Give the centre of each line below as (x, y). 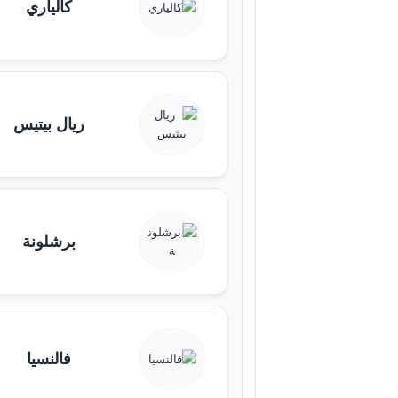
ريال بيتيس (49, 124)
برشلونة (49, 241)
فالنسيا (49, 358)
